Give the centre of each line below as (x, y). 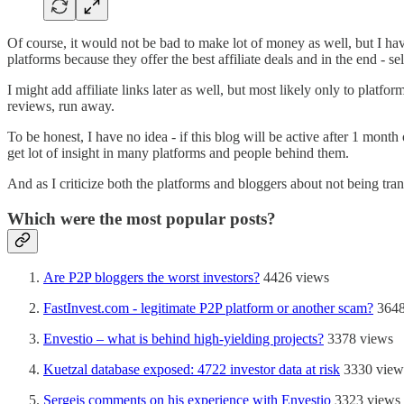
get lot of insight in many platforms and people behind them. (178, 152)
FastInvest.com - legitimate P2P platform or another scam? (208, 308)
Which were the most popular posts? (142, 218)
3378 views (358, 339)
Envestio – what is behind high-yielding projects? (184, 339)
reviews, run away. (61, 106)
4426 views (294, 278)
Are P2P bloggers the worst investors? (151, 278)
